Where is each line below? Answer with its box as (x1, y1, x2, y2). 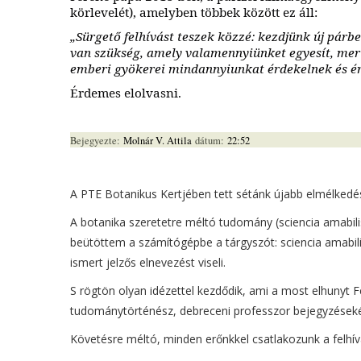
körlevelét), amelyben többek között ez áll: (70, 4, 321, 21)
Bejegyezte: (70, 134, 123, 148)
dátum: (195, 134, 227, 148)
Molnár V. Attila (123, 134, 195, 148)
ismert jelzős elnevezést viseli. (70, 255, 226, 271)
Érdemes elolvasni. (70, 85, 181, 102)
